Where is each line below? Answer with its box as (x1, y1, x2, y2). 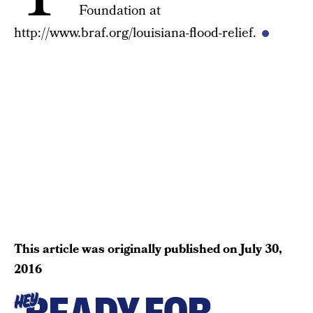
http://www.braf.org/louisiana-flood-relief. (14, 24, 256, 43)
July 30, (240, 240, 282, 258)
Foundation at (79, 1, 161, 20)
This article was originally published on (14, 240, 240, 258)
